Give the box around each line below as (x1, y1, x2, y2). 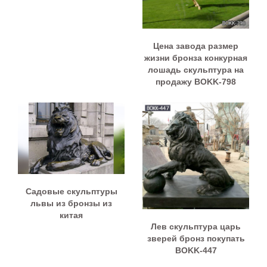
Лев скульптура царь (151, 222, 241, 232)
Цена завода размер (153, 41, 238, 51)
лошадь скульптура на (148, 65, 244, 75)
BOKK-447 (175, 246, 217, 256)
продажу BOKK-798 (156, 77, 236, 87)
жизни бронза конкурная (144, 53, 247, 63)
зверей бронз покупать (147, 234, 245, 244)
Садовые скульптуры (25, 186, 117, 196)
